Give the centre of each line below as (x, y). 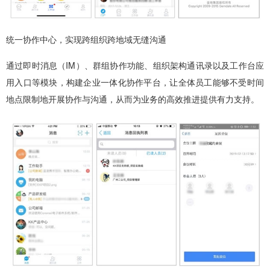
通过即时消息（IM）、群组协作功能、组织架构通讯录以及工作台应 (135, 65)
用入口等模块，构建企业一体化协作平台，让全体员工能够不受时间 (135, 82)
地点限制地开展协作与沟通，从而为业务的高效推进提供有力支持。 (133, 99)
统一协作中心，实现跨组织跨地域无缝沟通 (86, 39)
